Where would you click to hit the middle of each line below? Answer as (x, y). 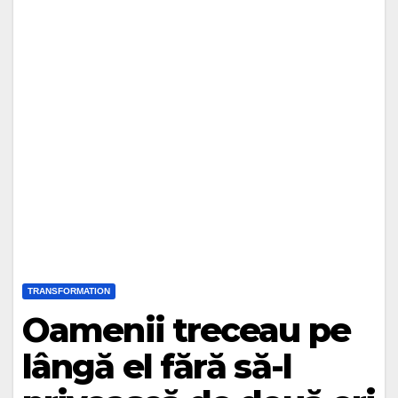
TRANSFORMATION (69, 291)
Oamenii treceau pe (186, 330)
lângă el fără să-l (157, 366)
